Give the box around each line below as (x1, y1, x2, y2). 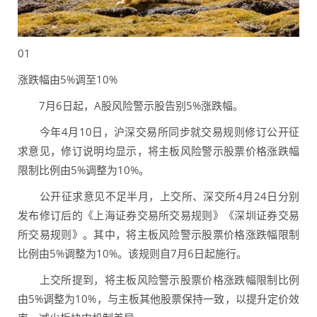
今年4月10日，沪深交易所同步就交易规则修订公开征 (18, 125, 299, 139)
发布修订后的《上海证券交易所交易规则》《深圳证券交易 (18, 208, 299, 223)
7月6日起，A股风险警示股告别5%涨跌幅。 (18, 98, 243, 113)
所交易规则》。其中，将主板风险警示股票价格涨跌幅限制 (18, 227, 299, 242)
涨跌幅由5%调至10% (18, 72, 117, 87)
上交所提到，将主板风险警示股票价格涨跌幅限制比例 (18, 272, 299, 287)
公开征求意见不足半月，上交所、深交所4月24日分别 (18, 189, 299, 204)
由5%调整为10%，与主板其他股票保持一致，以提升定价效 (18, 292, 299, 306)
